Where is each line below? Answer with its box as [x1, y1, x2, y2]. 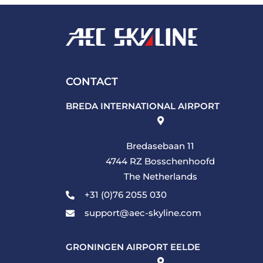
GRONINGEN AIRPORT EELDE [66, 241, 200, 252]
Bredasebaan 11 [126, 140, 194, 151]
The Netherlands [123, 171, 197, 182]
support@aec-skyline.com [84, 207, 201, 218]
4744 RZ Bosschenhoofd [106, 156, 215, 167]
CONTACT [66, 75, 118, 88]
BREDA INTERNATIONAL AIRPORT [66, 100, 220, 112]
